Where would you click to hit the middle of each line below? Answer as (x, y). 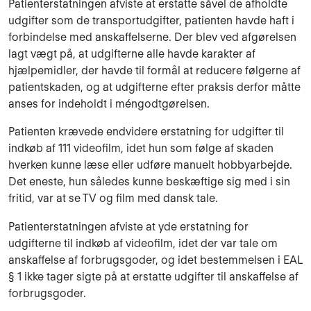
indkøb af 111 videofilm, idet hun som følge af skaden (141, 149)
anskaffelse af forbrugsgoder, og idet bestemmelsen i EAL (155, 260)
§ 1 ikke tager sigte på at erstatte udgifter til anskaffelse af (153, 277)
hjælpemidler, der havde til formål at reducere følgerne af (154, 70)
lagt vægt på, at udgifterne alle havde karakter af (132, 53)
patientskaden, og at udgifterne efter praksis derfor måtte (154, 87)
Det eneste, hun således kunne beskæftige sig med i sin (149, 182)
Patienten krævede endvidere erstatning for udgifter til (146, 132)
